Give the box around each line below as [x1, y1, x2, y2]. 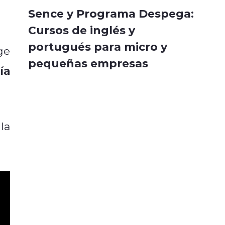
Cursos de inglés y [28, 22, 135, 38]
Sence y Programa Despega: [28, 6, 194, 21]
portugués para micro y [28, 39, 167, 54]
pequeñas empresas [28, 55, 148, 71]
